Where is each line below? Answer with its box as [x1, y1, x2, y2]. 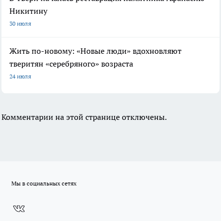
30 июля [9, 20, 31, 28]
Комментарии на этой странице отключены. [1, 112, 167, 122]
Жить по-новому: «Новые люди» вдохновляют [9, 46, 182, 56]
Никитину [9, 6, 47, 16]
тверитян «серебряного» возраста [9, 59, 133, 69]
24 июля [9, 73, 31, 80]
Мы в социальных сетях [11, 180, 76, 187]
